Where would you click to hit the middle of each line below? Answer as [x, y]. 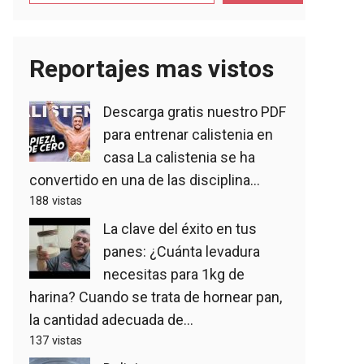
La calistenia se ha [196, 157]
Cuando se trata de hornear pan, [180, 297]
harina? [52, 297]
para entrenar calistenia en [188, 134]
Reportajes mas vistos [152, 69]
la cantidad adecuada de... [111, 320]
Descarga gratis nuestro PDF [195, 112]
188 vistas [56, 201]
